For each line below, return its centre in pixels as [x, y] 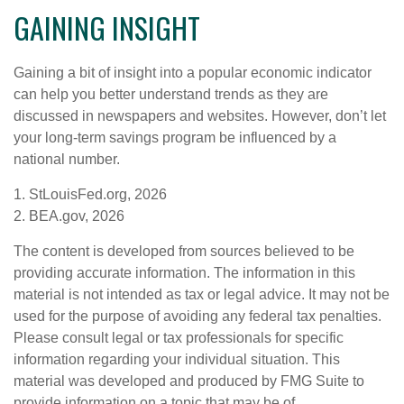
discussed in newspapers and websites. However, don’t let [200, 115]
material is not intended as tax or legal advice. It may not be [202, 294]
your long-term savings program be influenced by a [175, 137]
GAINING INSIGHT [107, 27]
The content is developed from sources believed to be [184, 251]
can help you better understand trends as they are [171, 94]
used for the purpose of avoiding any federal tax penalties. [197, 316]
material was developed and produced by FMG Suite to [189, 381]
